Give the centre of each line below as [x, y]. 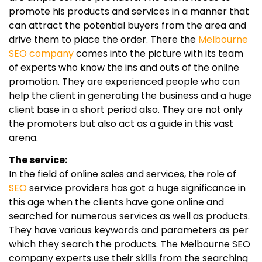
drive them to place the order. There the [104, 39]
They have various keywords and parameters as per [129, 230]
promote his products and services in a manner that [129, 11]
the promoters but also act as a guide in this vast [121, 124]
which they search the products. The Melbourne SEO [130, 244]
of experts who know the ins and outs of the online [124, 68]
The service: [38, 160]
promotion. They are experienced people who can [124, 82]
